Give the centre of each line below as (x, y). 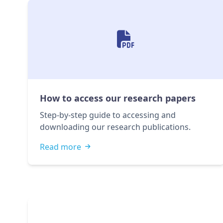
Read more (60, 147)
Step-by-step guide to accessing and (108, 115)
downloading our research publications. (115, 127)
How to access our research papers (118, 98)
